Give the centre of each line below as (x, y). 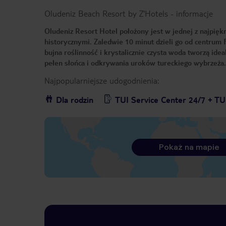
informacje (194, 14)
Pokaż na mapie (189, 147)
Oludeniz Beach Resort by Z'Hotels (106, 14)
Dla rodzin (75, 100)
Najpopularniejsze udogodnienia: (102, 81)
